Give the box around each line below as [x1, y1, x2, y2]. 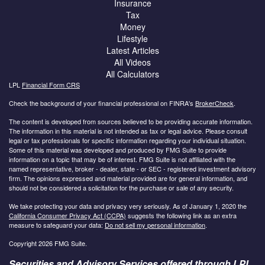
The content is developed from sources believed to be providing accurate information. [9, 116, 253, 126]
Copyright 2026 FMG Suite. [9, 238, 87, 248]
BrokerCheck [195, 98, 234, 108]
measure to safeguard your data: [9, 219, 105, 230]
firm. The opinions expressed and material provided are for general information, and [9, 173, 247, 183]
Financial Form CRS [22, 79, 80, 89]
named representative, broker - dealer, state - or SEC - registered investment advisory [9, 163, 256, 173]
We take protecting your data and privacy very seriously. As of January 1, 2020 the [9, 201, 247, 211]
